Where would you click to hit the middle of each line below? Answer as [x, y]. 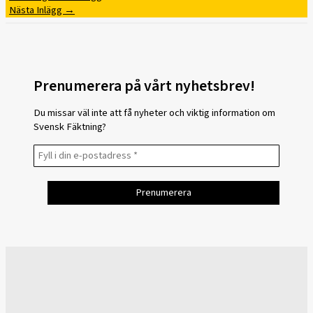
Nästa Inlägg [37, 10]
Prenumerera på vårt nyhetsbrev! [144, 86]
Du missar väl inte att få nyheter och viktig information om [154, 113]
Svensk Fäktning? [70, 127]
